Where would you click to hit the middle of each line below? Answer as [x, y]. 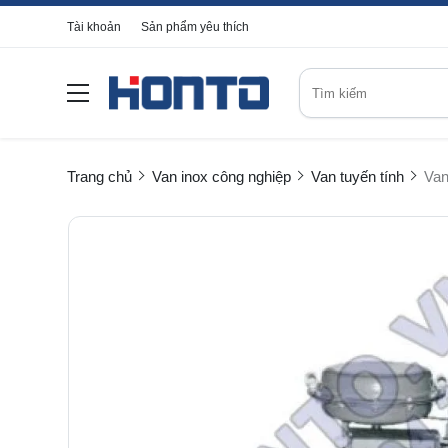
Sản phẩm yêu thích [195, 27]
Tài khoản [94, 27]
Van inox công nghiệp [221, 176]
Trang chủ [99, 176]
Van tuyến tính [357, 176]
